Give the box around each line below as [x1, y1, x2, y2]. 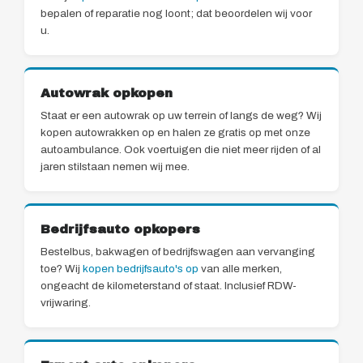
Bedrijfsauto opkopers [41, 223, 200, 237]
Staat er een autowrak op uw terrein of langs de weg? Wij [41, 109, 322, 122]
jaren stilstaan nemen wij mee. [41, 160, 190, 173]
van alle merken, [199, 263, 282, 275]
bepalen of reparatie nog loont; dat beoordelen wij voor [41, 7, 312, 20]
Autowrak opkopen [41, 87, 173, 100]
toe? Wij [41, 263, 83, 275]
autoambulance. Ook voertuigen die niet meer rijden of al [41, 143, 321, 156]
